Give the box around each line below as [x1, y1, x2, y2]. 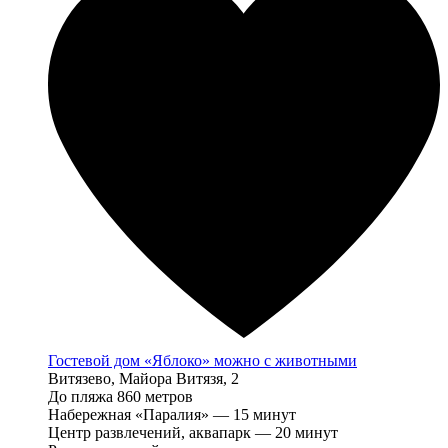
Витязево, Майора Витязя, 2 [48, 370, 239, 388]
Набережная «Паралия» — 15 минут [48, 406, 296, 424]
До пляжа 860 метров [48, 388, 193, 406]
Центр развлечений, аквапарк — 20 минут [48, 424, 338, 442]
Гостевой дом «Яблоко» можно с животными [48, 352, 357, 370]
